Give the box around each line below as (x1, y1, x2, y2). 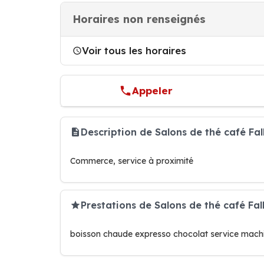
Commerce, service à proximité (70, 156, 193, 166)
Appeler (132, 84, 173, 97)
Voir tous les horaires (82, 44, 186, 57)
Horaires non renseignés (72, 12, 206, 26)
